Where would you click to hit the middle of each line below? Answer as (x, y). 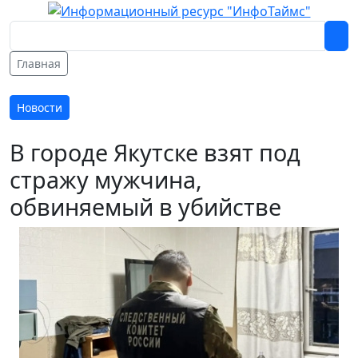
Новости (40, 107)
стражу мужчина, (106, 179)
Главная (39, 63)
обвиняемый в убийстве (145, 206)
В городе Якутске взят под (155, 152)
